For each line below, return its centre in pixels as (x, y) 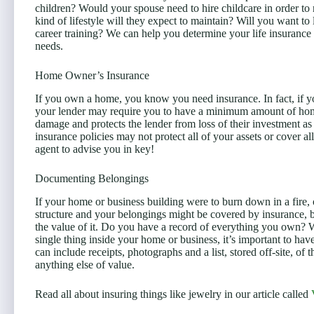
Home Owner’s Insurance (92, 76)
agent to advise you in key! (95, 149)
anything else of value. (85, 264)
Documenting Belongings (92, 178)
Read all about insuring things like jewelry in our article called (173, 294)
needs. (49, 46)
